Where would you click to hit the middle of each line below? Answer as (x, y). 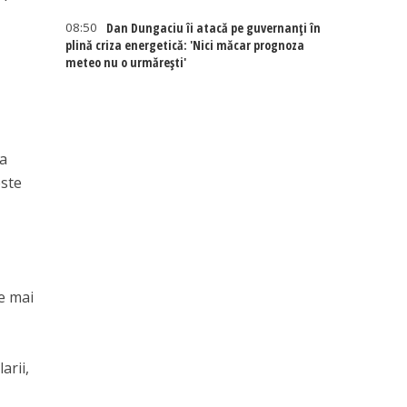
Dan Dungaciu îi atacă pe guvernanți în (214, 28)
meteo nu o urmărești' (126, 62)
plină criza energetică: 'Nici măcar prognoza (185, 45)
